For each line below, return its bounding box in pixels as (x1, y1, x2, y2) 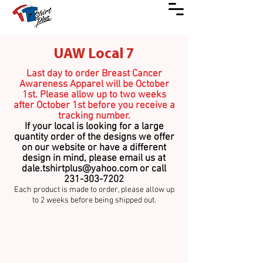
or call (137, 163, 166, 175)
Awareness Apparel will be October (19, 79, 169, 90)
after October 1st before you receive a (13, 100, 175, 112)
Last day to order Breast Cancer (26, 68, 162, 80)
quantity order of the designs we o (14, 131, 159, 143)
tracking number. (58, 110, 130, 122)
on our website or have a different (22, 142, 166, 154)
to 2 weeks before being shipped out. (32, 195, 156, 205)
